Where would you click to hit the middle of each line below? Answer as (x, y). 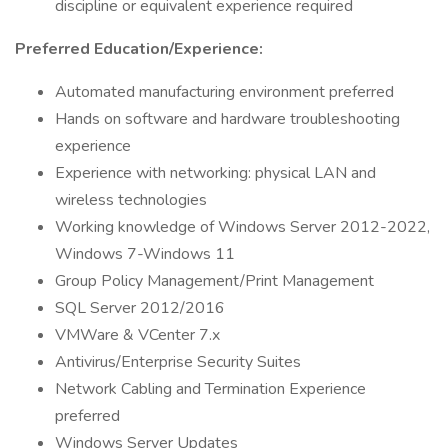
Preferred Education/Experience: (139, 49)
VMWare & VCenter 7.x (137, 335)
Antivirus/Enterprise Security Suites (178, 362)
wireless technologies (131, 200)
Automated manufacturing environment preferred (224, 92)
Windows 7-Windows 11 (145, 254)
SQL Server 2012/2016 (140, 308)
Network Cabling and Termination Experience (210, 389)
